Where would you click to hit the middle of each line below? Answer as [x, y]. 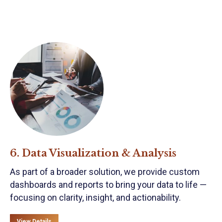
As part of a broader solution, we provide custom [105, 172]
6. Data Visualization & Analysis [93, 153]
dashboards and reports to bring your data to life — [108, 185]
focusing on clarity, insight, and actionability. [95, 197]
